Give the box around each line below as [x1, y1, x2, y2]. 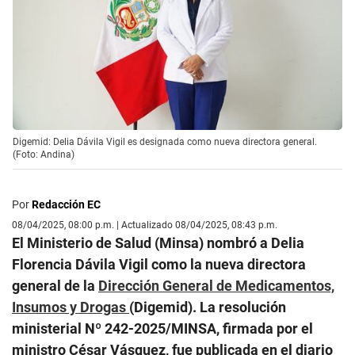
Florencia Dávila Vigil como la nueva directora [12, 255, 306, 273]
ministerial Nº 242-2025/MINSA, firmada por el [12, 319, 313, 337]
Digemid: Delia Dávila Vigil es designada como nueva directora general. [13, 136, 317, 147]
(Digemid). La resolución [129, 298, 286, 315]
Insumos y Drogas [12, 298, 129, 315]
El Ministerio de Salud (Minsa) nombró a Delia [12, 234, 304, 251]
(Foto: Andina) [13, 148, 74, 160]
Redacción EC [32, 197, 101, 211]
